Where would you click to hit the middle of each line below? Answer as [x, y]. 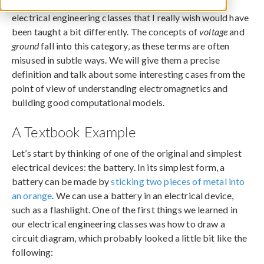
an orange [32, 195]
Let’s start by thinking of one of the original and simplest [127, 153]
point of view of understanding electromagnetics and [120, 88]
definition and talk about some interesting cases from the [129, 74]
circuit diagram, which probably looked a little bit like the [129, 237]
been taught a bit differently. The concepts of [106, 31]
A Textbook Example [74, 131]
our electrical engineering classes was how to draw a [118, 223]
